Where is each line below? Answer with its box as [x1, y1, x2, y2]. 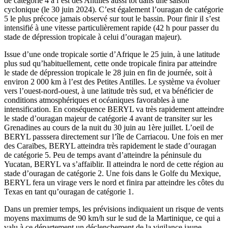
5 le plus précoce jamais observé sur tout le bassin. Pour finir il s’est [4, 14, 220, 23]
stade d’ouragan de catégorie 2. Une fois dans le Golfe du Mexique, [4, 169, 221, 178]
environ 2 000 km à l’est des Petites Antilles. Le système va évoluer [4, 77, 220, 87]
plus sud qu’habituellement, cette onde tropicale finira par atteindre [4, 59, 217, 68]
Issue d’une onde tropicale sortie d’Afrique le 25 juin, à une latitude [4, 50, 220, 59]
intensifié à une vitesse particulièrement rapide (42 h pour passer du [4, 23, 219, 33]
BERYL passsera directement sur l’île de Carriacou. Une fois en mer [4, 132, 223, 141]
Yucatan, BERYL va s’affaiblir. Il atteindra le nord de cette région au [4, 160, 223, 169]
